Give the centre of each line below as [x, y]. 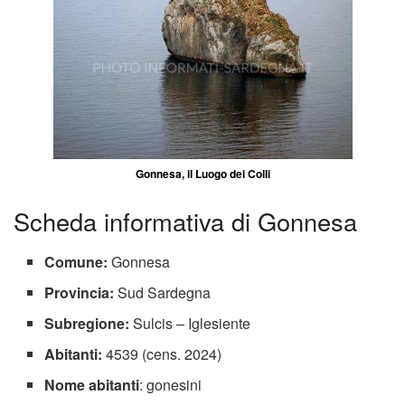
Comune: [76, 262]
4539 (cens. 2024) [162, 354]
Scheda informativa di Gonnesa [185, 221]
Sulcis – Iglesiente [190, 323]
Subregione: [87, 323]
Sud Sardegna [163, 292]
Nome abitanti [92, 385]
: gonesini [171, 385]
